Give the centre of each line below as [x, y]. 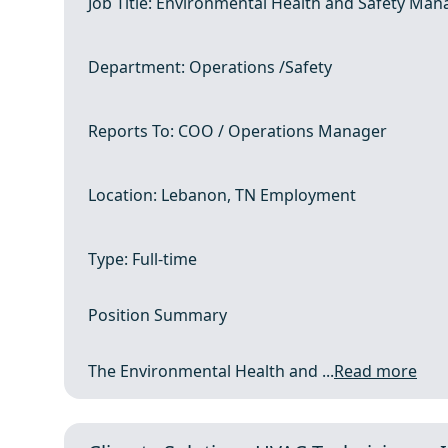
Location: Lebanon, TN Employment [222, 195]
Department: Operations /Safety [210, 67]
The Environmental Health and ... [211, 371]
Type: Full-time [142, 259]
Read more [375, 371]
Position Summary [157, 315]
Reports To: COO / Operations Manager [237, 131]
